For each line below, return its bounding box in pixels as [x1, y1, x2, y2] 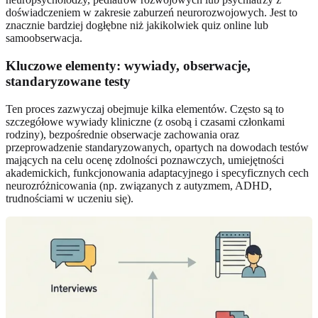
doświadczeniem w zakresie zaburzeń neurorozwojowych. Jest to [6, 6, 297, 19]
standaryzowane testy [6, 73, 131, 89]
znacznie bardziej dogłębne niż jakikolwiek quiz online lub [6, 19, 268, 32]
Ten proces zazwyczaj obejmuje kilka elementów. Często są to [6, 102, 284, 115]
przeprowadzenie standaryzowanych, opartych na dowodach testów [6, 141, 309, 153]
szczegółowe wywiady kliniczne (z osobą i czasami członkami [6, 115, 285, 128]
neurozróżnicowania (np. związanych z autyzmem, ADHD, [6, 179, 272, 192]
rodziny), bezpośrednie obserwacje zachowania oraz [6, 128, 239, 141]
